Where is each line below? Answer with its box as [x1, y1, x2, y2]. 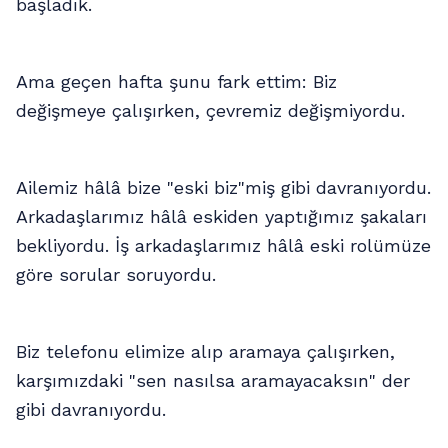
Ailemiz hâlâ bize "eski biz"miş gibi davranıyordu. [16, 177, 431, 198]
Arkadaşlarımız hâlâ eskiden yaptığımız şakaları [16, 206, 427, 227]
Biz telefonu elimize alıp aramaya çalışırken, [16, 341, 395, 362]
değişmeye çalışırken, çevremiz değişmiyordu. [16, 100, 405, 121]
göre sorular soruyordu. [16, 264, 216, 285]
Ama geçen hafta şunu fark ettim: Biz [16, 71, 337, 92]
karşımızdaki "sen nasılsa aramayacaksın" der [16, 370, 410, 391]
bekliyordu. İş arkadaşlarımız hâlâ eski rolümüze [16, 235, 431, 256]
